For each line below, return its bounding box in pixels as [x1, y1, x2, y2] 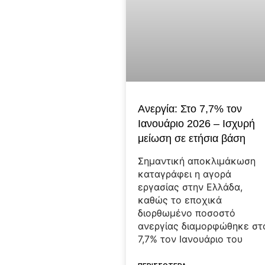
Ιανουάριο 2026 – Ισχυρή [138, 118, 256, 130]
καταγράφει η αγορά [138, 168, 232, 180]
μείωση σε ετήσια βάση [138, 132, 246, 145]
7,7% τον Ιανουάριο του [138, 233, 243, 245]
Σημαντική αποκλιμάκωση [138, 155, 256, 167]
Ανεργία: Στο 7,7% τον [138, 103, 243, 115]
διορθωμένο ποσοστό [138, 207, 236, 219]
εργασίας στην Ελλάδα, [138, 181, 243, 193]
